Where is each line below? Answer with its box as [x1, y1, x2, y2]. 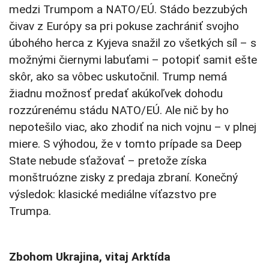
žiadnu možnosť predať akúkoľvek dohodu [9, 86, 223, 101]
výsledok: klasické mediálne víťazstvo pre [9, 187, 216, 202]
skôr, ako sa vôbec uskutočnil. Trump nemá [9, 70, 227, 84]
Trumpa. [9, 204, 51, 219]
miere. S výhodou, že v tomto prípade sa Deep [9, 137, 242, 151]
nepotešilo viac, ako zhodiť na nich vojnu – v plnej [9, 120, 256, 134]
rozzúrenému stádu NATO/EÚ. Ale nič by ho [9, 103, 229, 118]
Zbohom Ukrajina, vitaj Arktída [9, 250, 171, 264]
